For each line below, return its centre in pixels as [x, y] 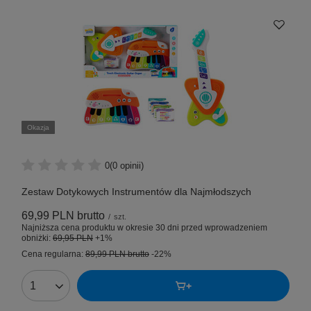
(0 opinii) [127, 165]
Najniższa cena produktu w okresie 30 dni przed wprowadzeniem [144, 228]
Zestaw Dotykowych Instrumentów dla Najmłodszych [136, 192]
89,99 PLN [106, 254]
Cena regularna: [53, 254]
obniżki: [37, 238]
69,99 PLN [48, 216]
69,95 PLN [73, 238]
